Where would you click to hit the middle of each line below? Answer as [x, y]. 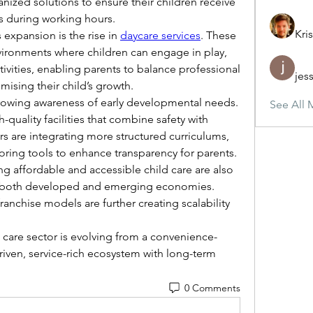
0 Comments [212, 287]
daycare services [160, 35]
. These [218, 35]
